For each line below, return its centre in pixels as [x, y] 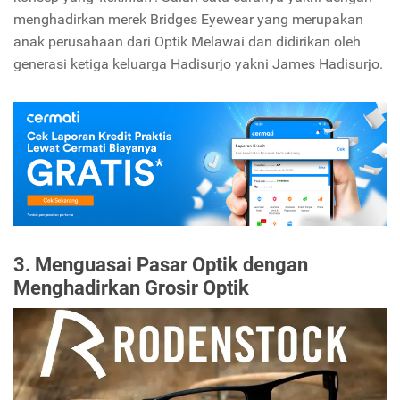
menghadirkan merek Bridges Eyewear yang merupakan [188, 19]
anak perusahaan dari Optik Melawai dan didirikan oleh [187, 41]
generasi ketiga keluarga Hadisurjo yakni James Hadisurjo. [198, 63]
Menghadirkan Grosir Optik [131, 287]
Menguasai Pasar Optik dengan [171, 264]
